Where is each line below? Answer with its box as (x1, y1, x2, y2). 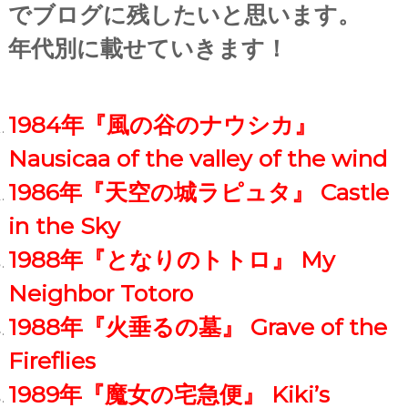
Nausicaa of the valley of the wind (7, 144, 387, 172)
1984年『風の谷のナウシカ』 (7, 110, 317, 138)
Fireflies (7, 346, 96, 374)
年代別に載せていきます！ (7, 34, 288, 62)
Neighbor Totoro (7, 279, 193, 307)
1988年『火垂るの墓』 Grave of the (7, 312, 387, 341)
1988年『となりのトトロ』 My (7, 245, 335, 273)
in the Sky (7, 211, 120, 240)
